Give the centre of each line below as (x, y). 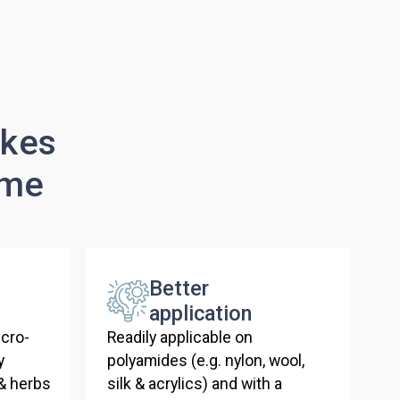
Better (179, 289)
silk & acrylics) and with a (194, 384)
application (201, 314)
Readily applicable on (179, 338)
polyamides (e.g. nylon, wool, (205, 361)
